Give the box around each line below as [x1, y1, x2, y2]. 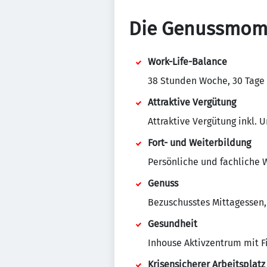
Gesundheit [148, 218, 197, 229]
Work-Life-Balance [148, 56, 227, 67]
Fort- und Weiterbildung [148, 137, 251, 148]
